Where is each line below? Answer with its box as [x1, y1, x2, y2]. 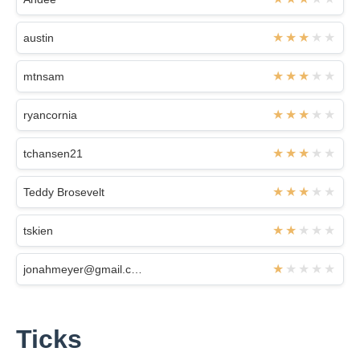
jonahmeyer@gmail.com [131, 262, 142, 276]
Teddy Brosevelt [23, 185, 104, 198]
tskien [23, 223, 53, 237]
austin [23, 31, 54, 44]
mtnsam [23, 69, 64, 83]
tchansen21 [23, 146, 83, 160]
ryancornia [23, 108, 77, 121]
